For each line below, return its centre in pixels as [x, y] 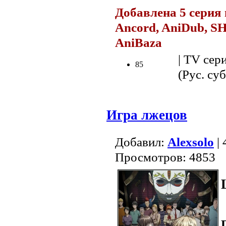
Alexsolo [191, 142]
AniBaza [140, 42]
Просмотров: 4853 [165, 157]
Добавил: [141, 142]
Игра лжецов [147, 115]
